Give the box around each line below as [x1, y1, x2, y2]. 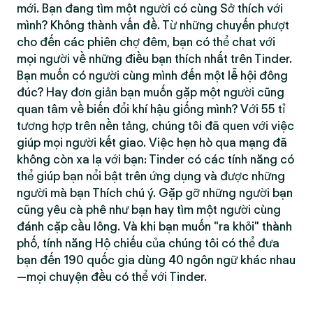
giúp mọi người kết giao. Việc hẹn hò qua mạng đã [17, 136, 287, 150]
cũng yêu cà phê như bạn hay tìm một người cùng [17, 203, 281, 217]
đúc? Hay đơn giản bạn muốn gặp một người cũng [17, 85, 284, 99]
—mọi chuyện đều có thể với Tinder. [17, 270, 207, 284]
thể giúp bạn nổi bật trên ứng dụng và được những [17, 169, 285, 183]
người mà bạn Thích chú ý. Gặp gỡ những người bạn [17, 186, 293, 200]
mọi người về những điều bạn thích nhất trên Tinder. [17, 52, 292, 66]
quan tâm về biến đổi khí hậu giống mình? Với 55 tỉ [17, 102, 286, 116]
